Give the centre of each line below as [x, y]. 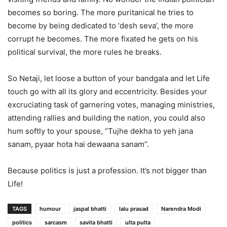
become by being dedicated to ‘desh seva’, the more [101, 25]
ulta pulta [138, 222]
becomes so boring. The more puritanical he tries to [101, 12]
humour [50, 209]
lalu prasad [134, 209]
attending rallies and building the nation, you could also [106, 118]
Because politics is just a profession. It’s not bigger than [107, 170]
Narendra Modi [181, 209]
